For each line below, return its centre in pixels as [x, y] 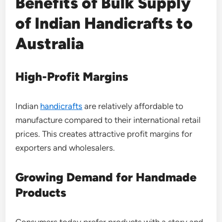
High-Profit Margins [72, 76]
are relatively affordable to [133, 106]
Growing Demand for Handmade [106, 177]
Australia [50, 43]
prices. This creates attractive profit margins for [104, 134]
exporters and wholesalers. [65, 147]
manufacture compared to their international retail [108, 120]
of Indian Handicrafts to [104, 23]
